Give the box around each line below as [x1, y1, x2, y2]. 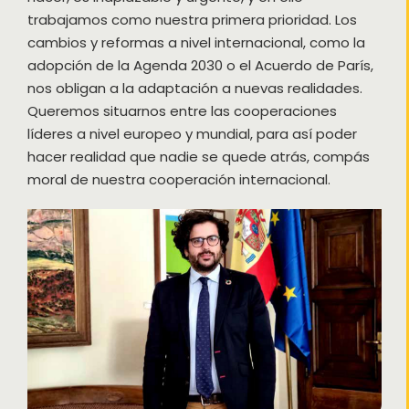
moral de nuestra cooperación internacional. [26, 170, 330, 190]
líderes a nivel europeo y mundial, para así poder [26, 124, 357, 144]
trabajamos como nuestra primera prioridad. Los [26, 10, 357, 30]
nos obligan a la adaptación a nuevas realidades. [26, 79, 362, 99]
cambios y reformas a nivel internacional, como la [26, 33, 365, 53]
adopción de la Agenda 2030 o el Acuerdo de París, [26, 56, 373, 76]
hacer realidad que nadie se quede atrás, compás [26, 147, 370, 167]
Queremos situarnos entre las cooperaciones [26, 101, 337, 121]
